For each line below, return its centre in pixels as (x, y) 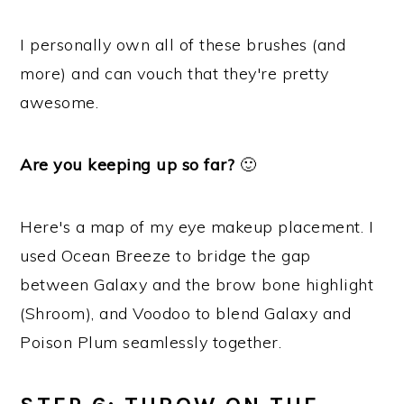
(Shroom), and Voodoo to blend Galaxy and (186, 313)
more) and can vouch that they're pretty (174, 73)
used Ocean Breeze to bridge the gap (165, 256)
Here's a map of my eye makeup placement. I (197, 227)
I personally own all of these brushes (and (183, 45)
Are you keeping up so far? (128, 165)
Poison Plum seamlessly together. (151, 342)
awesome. (60, 102)
